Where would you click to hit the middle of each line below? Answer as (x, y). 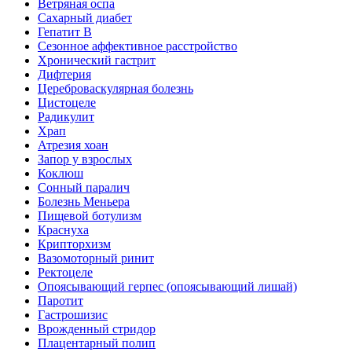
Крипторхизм (74, 244)
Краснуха (63, 230)
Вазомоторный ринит (96, 258)
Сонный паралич (84, 187)
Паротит (60, 301)
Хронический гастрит (97, 60)
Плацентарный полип (97, 343)
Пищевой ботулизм (90, 216)
